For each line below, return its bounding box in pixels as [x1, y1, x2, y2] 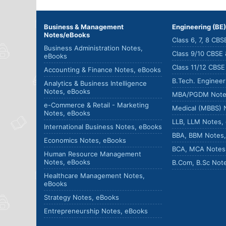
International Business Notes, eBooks [44, 123, 162, 131]
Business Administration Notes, [44, 44, 143, 52]
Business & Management [44, 23, 124, 31]
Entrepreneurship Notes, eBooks [44, 207, 148, 215]
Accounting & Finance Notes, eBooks [44, 66, 161, 74]
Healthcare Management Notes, [44, 172, 145, 180]
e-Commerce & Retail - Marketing [44, 101, 149, 109]
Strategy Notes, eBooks [44, 193, 119, 201]
